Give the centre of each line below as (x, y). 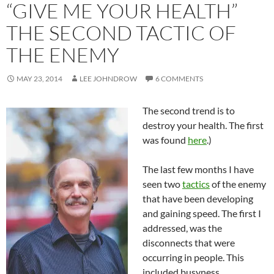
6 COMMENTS (179, 79)
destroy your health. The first (203, 125)
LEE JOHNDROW (108, 79)
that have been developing (198, 199)
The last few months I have (198, 169)
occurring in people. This (193, 257)
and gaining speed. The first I (202, 213)
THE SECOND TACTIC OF (121, 33)
